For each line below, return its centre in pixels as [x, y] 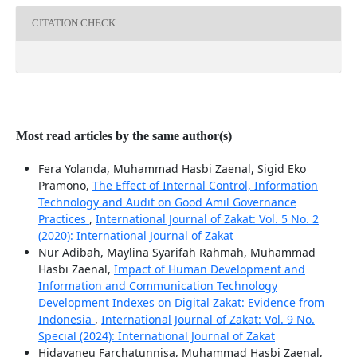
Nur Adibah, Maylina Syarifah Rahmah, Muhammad [177, 252]
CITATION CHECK [73, 23]
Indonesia [66, 319]
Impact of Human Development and [209, 269]
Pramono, [65, 185]
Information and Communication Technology [157, 285]
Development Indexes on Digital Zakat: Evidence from [181, 302]
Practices [63, 218]
